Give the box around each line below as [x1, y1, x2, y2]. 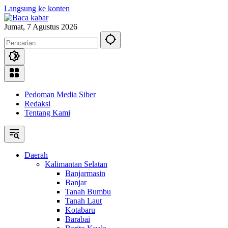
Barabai [65, 215, 90, 223]
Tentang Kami [24, 108, 70, 117]
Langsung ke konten [4, 4, 70, 13]
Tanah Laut [65, 196, 102, 205]
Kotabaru [65, 206, 95, 214]
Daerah [24, 151, 48, 159]
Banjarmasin [65, 169, 105, 178]
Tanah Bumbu [65, 187, 111, 196]
